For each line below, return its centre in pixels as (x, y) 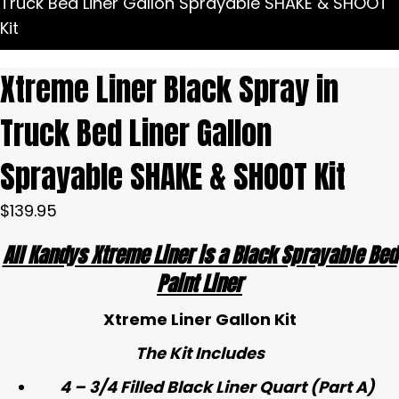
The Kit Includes (199, 353)
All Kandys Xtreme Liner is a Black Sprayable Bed (199, 255)
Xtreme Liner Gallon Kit (199, 319)
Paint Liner (199, 284)
